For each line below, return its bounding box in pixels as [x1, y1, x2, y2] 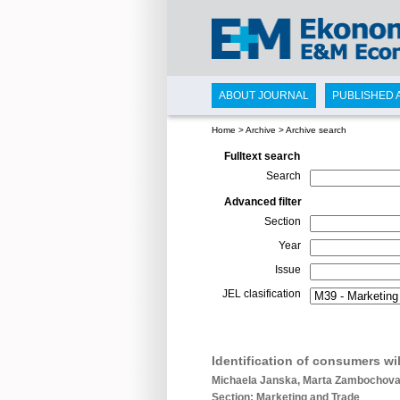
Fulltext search [224, 150, 300, 162]
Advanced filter [224, 196, 302, 208]
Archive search [286, 125, 346, 135]
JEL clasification [222, 287, 301, 300]
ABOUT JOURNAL [219, 89, 309, 102]
